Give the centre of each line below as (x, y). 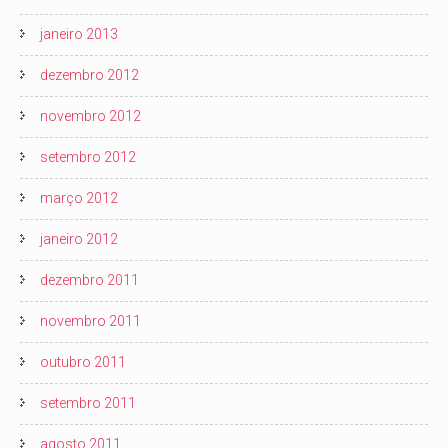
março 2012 (79, 197)
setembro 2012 (88, 156)
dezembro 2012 (89, 74)
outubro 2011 (83, 361)
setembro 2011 (88, 402)
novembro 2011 (90, 320)
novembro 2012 (90, 115)
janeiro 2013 (79, 33)
